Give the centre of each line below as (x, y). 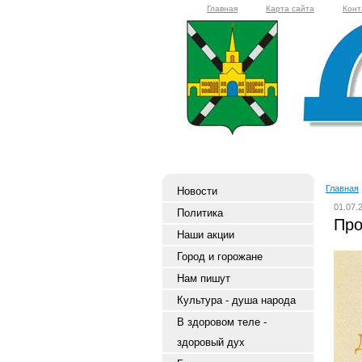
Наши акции (206, 235)
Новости (197, 191)
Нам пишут (204, 278)
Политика (200, 213)
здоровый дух (211, 342)
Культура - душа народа (236, 300)
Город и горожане (220, 257)
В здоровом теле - (222, 322)
